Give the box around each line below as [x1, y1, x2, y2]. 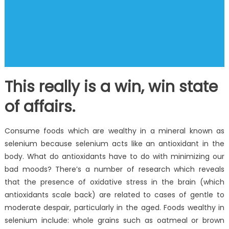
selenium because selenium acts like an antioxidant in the [4, 139, 225, 149]
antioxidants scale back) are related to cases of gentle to [4, 190, 225, 200]
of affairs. [4, 96, 75, 118]
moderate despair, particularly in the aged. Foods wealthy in [4, 202, 225, 213]
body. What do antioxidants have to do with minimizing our [4, 151, 225, 162]
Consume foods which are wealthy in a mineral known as [4, 126, 225, 136]
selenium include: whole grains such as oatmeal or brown [4, 215, 225, 226]
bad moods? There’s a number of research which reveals [4, 164, 225, 175]
